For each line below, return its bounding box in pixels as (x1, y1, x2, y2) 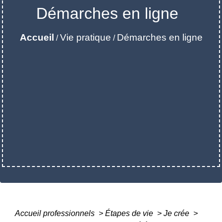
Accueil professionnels (15, 209, 97, 218)
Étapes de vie (105, 209, 155, 218)
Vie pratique (59, 32, 111, 43)
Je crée (164, 209, 191, 218)
